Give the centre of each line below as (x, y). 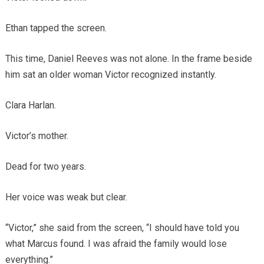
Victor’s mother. (37, 136)
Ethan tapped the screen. (56, 28)
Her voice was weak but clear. (66, 197)
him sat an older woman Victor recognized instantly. (110, 75)
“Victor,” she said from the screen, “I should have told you (122, 228)
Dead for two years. (45, 167)
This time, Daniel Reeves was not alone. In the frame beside (128, 59)
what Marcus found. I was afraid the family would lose (116, 244)
